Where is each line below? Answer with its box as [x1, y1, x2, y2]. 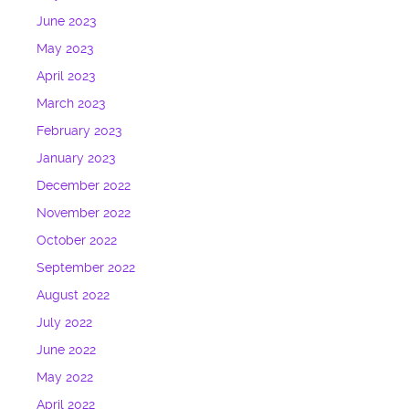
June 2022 [37, 342, 97, 359]
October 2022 [37, 233, 118, 249]
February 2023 [37, 123, 122, 140]
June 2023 [37, 14, 97, 30]
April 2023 [37, 68, 96, 85]
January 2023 [37, 151, 116, 167]
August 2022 [37, 288, 110, 304]
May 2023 [37, 41, 94, 58]
